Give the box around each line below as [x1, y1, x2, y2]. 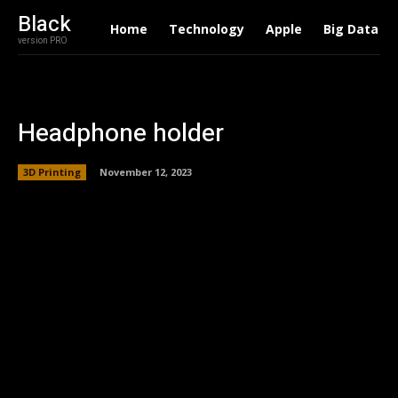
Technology [168, 20, 244, 37]
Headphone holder [18, 115, 224, 152]
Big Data [322, 20, 378, 37]
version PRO [18, 35, 68, 47]
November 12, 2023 [99, 164, 192, 179]
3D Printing [23, 164, 81, 179]
